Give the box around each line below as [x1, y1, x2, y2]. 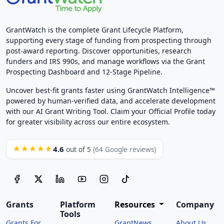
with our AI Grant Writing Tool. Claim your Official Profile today [6, 106, 215, 116]
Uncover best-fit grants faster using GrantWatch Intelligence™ [6, 85, 215, 95]
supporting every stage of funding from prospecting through [6, 35, 211, 45]
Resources [114, 198, 157, 210]
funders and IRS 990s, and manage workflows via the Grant [6, 56, 205, 66]
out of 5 [64, 144, 93, 154]
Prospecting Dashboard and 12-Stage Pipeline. [6, 66, 162, 76]
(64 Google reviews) [93, 144, 156, 154]
